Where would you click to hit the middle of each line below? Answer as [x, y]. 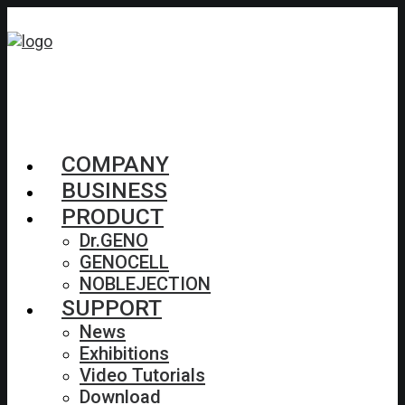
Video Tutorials [142, 375]
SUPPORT [112, 308]
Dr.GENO [114, 240]
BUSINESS [114, 190]
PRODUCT [113, 217]
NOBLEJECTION [145, 284]
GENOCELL [124, 262]
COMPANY [115, 164]
